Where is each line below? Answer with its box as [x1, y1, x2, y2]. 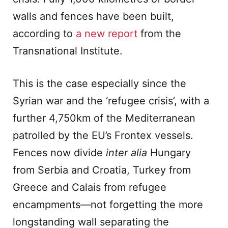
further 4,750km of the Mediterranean [13, 112, 195, 124]
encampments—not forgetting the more [13, 198, 203, 211]
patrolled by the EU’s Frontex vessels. [13, 129, 193, 141]
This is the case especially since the [13, 77, 186, 90]
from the [137, 27, 181, 40]
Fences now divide [13, 147, 106, 159]
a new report [76, 27, 137, 40]
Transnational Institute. [13, 45, 123, 57]
